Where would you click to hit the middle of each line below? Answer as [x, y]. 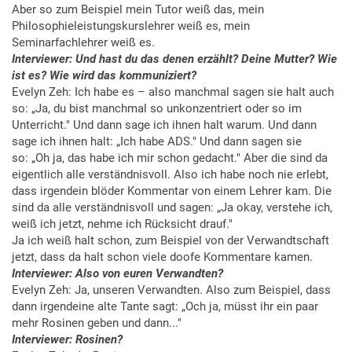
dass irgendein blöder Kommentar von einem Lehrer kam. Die [172, 191]
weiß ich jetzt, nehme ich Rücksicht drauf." [122, 224]
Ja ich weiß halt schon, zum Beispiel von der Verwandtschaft [170, 241]
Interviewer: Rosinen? [67, 340]
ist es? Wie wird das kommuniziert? [104, 76]
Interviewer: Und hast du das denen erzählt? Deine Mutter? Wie [174, 59]
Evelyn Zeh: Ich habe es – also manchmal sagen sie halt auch [173, 92]
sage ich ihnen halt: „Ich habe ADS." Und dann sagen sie [157, 142]
